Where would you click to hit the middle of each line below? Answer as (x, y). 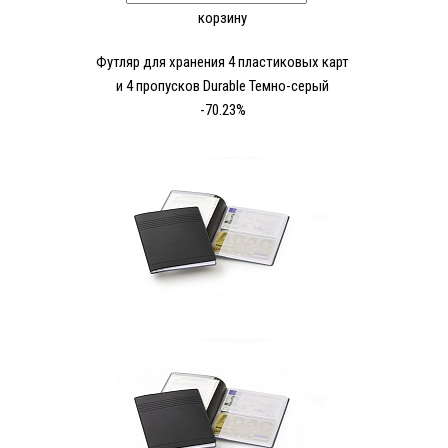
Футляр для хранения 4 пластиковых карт (222, 62)
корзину (222, 18)
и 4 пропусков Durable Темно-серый (222, 86)
